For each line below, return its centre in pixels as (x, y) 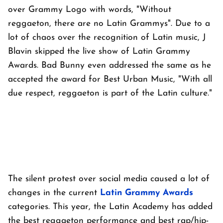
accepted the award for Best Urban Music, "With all (110, 79)
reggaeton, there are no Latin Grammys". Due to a (109, 23)
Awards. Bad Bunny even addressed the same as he (110, 65)
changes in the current (54, 193)
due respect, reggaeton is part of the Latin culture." (110, 93)
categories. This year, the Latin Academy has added (110, 207)
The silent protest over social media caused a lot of (109, 179)
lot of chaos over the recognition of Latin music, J (107, 37)
